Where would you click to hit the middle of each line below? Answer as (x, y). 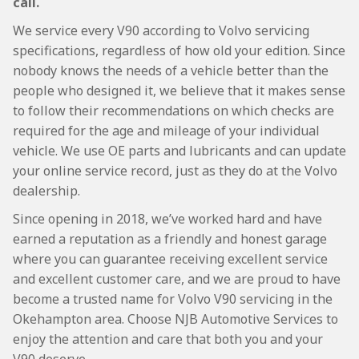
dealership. (46, 191)
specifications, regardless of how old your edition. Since (179, 50)
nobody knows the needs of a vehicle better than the (171, 71)
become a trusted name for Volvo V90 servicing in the (173, 299)
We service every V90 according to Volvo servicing (161, 30)
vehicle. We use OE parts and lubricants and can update (179, 151)
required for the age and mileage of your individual (166, 131)
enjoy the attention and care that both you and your (168, 339)
